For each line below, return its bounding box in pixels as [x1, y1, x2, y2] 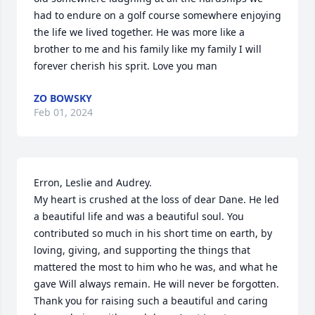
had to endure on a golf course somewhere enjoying [34, 8, 281, 22]
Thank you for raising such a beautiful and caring [34, 294, 268, 307]
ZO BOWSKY [34, 91, 92, 105]
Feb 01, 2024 [34, 105, 93, 119]
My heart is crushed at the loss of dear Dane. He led [34, 193, 279, 206]
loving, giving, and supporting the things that [34, 243, 250, 257]
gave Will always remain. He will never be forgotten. [34, 277, 279, 290]
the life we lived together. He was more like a [34, 25, 245, 39]
